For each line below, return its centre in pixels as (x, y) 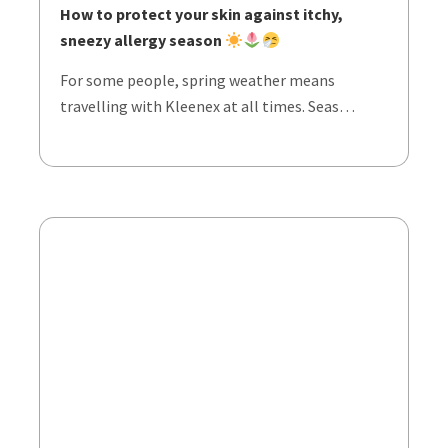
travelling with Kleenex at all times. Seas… (207, 106)
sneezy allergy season (142, 40)
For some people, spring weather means (197, 80)
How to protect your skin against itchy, (201, 14)
